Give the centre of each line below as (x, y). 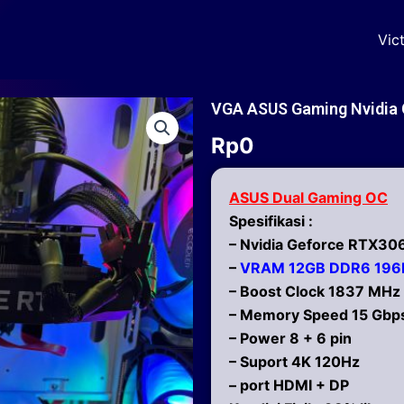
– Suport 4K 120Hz (294, 361)
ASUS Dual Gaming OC (308, 197)
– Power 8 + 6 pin (290, 338)
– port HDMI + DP (289, 385)
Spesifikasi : (271, 220)
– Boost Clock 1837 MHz (315, 291)
